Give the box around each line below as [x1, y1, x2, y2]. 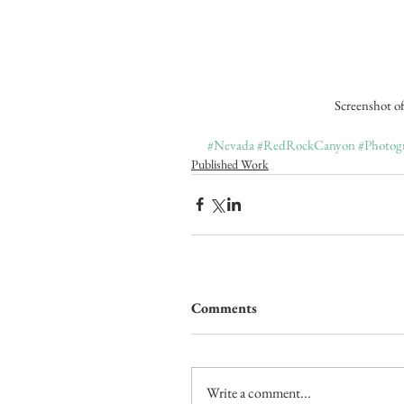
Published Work [191, 155, 269, 172]
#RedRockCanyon [257, 135, 355, 153]
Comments [191, 298, 257, 317]
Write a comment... [207, 382, 311, 402]
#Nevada [207, 135, 254, 153]
